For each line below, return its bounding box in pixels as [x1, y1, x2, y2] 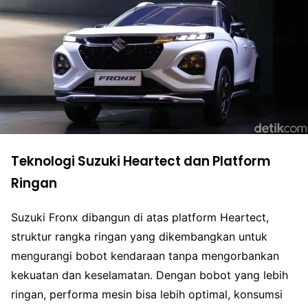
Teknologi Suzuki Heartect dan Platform [11, 152, 271, 171]
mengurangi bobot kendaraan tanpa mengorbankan [11, 248, 279, 263]
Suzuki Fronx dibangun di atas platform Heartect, [11, 210, 269, 224]
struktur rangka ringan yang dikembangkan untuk [11, 229, 267, 243]
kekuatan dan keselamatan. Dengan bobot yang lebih [11, 267, 288, 282]
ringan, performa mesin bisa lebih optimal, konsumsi [11, 287, 283, 301]
